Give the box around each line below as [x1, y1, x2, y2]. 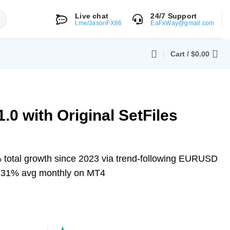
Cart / [170, 49, 191, 58]
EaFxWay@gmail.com [150, 20, 215, 27]
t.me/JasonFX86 [75, 20, 122, 27]
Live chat [75, 12, 109, 20]
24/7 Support [150, 12, 197, 20]
